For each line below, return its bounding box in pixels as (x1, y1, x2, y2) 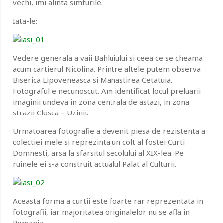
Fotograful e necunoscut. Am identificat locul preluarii (13, 86, 201, 96)
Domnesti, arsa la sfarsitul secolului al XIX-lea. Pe (13, 148, 184, 158)
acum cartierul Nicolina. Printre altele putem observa (13, 64, 201, 74)
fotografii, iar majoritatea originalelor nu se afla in (13, 207, 190, 217)
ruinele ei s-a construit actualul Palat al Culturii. (13, 159, 176, 169)
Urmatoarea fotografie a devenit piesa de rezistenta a (13, 126, 205, 136)
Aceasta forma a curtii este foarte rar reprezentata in (13, 196, 203, 206)
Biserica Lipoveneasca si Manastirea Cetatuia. (13, 75, 172, 85)
